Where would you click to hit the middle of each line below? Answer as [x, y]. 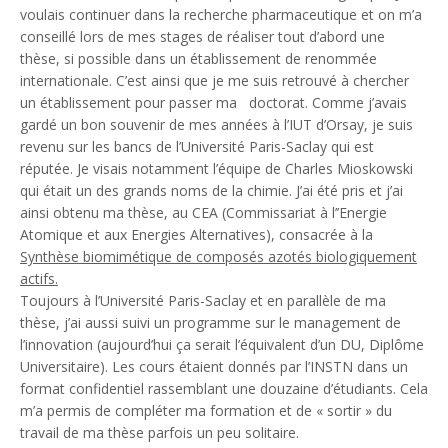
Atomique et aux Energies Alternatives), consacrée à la [196, 234]
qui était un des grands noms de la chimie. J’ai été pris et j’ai [211, 190]
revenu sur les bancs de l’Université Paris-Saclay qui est [197, 146]
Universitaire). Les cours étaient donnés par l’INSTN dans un [214, 366]
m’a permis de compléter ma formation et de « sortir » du [206, 410]
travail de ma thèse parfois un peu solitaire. [159, 432]
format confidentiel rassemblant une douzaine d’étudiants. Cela [224, 388]
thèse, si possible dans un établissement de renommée [198, 58]
